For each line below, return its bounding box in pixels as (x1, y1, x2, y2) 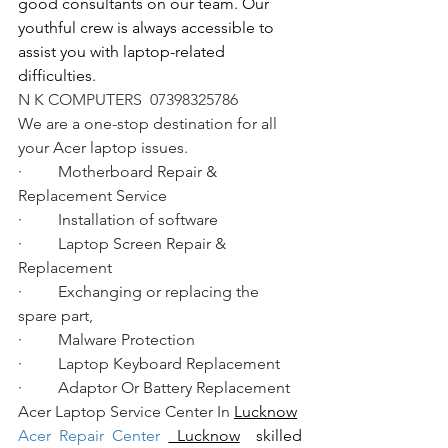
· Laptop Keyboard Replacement (18, 354, 280, 374)
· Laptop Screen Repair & (18, 234, 230, 254)
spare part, (18, 306, 93, 326)
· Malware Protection (18, 330, 195, 350)
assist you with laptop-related (18, 42, 229, 62)
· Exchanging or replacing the (18, 282, 263, 302)
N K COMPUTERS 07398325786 (18, 90, 238, 110)
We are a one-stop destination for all (18, 114, 281, 134)
